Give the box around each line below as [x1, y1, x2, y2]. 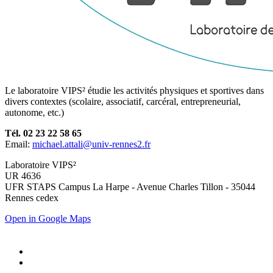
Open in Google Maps [5, 213, 91, 224]
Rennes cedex [5, 193, 58, 204]
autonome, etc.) [5, 107, 64, 118]
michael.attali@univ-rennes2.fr [32, 139, 151, 150]
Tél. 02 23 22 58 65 [5, 128, 82, 139]
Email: [5, 139, 32, 150]
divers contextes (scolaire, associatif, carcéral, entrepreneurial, [5, 96, 241, 107]
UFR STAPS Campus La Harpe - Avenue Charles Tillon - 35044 [5, 182, 255, 193]
